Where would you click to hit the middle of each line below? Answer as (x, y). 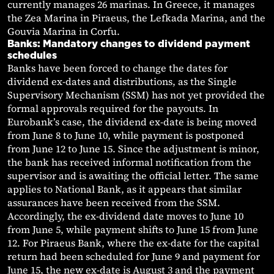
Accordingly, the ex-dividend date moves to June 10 (125, 216)
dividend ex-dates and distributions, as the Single (122, 82)
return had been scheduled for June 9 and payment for (134, 257)
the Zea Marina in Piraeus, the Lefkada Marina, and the (136, 18)
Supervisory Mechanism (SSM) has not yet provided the (136, 95)
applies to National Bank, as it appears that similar (124, 189)
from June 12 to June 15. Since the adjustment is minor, (133, 149)
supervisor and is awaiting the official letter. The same (133, 176)
